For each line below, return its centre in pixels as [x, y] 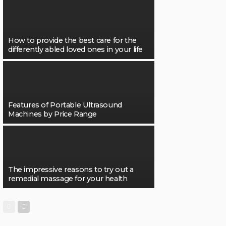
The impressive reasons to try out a [71, 170]
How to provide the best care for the [72, 41]
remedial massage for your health [68, 179]
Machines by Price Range [53, 114]
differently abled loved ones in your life [76, 50]
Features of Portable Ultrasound [65, 105]
